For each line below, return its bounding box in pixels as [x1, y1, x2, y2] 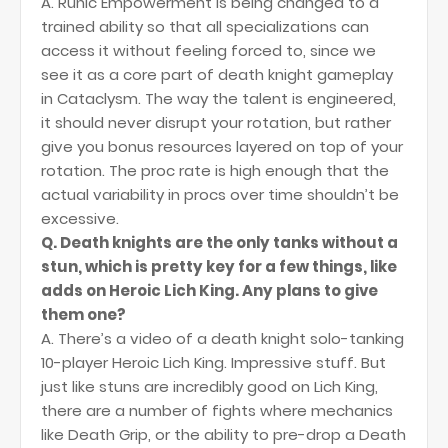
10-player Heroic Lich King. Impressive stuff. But [41, 352, 386, 373]
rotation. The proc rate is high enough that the [41, 160, 389, 181]
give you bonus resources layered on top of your [41, 136, 403, 157]
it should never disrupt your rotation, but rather [41, 112, 391, 133]
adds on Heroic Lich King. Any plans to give [41, 280, 378, 301]
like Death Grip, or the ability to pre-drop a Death [41, 424, 406, 445]
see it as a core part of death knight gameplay [41, 64, 393, 85]
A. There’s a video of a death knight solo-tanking [41, 328, 404, 349]
